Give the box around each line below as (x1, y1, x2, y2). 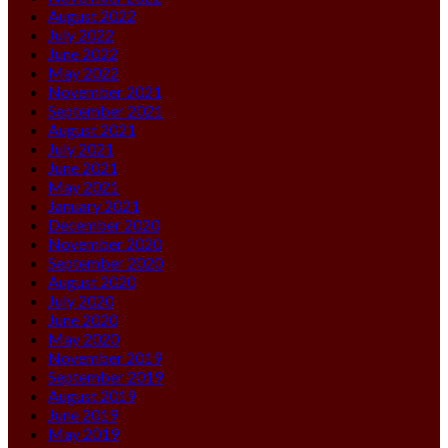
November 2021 (48, 81, 162, 101)
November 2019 (48, 347, 162, 367)
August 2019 (48, 385, 136, 405)
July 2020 (48, 290, 114, 310)
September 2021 (48, 100, 163, 120)
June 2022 (48, 43, 118, 63)
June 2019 (48, 404, 118, 424)
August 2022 (48, 5, 136, 25)
